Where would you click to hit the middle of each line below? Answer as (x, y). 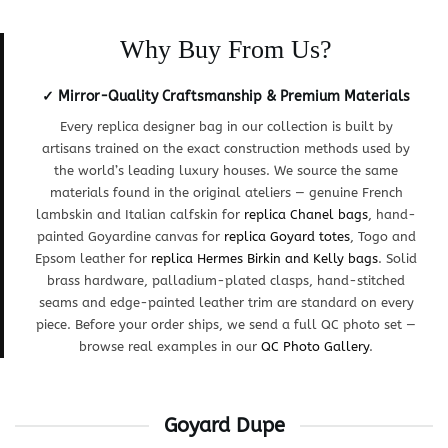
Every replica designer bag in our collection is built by (226, 127)
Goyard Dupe (224, 426)
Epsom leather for (93, 259)
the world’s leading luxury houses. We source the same (226, 171)
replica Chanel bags (306, 215)
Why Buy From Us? (226, 50)
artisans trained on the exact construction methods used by (226, 149)
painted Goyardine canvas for (130, 237)
